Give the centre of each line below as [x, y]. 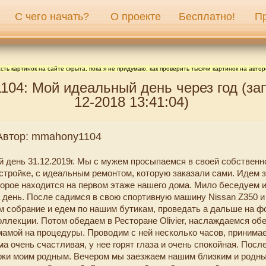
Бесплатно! [207, 17]
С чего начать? [52, 17]
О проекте [135, 17]
